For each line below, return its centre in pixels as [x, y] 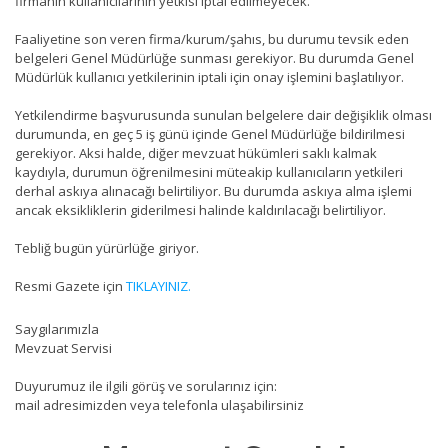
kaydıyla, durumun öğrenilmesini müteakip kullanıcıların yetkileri [209, 172]
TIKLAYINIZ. [158, 286]
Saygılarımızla [57, 329]
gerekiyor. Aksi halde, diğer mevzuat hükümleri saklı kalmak [196, 153]
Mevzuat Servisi [63, 348]
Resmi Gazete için [70, 286]
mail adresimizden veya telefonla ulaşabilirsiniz [159, 405]
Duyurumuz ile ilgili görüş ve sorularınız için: [146, 386]
